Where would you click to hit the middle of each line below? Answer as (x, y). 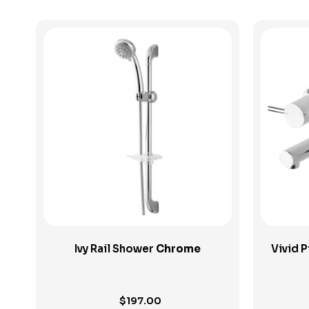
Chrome (178, 249)
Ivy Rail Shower (115, 249)
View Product (138, 111)
